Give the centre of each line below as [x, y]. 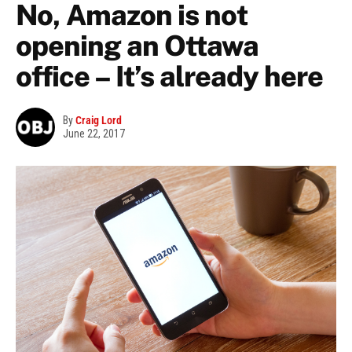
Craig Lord [99, 121]
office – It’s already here [169, 77]
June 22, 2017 [94, 134]
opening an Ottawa [137, 46]
